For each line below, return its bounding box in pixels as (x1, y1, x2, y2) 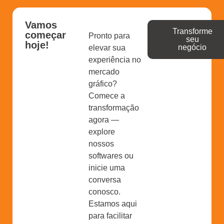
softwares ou (88, 151, 134, 160)
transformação (88, 103, 139, 112)
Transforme (172, 26, 212, 35)
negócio (178, 42, 207, 51)
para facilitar (88, 211, 132, 220)
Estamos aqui (88, 199, 137, 208)
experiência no (88, 55, 141, 64)
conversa (88, 175, 121, 184)
